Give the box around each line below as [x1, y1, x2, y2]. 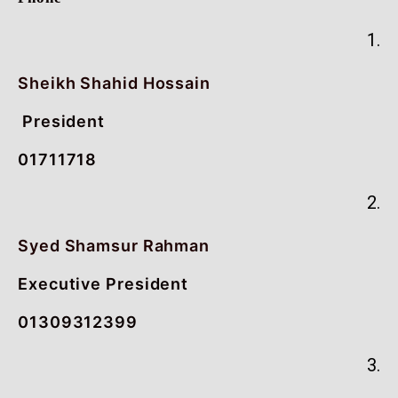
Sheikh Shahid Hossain [18, 73, 211, 92]
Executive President [18, 274, 189, 293]
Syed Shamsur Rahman [18, 235, 211, 255]
